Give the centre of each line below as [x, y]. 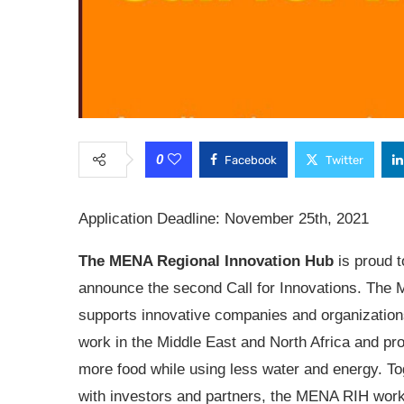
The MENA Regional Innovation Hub [208, 261]
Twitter [344, 160]
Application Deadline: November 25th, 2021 [224, 218]
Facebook [251, 160]
